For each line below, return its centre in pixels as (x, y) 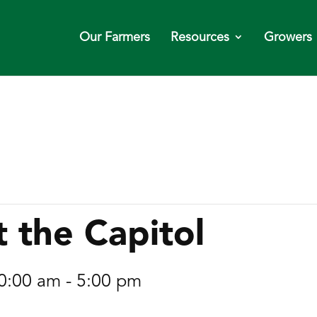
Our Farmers (115, 38)
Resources (200, 38)
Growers (288, 38)
